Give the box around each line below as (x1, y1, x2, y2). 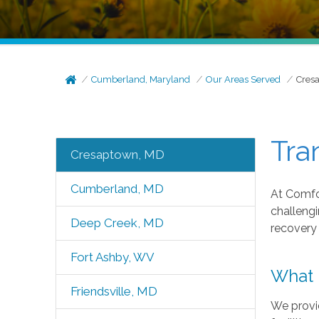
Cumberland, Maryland (91, 74, 191, 85)
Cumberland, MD (70, 182, 164, 196)
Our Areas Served (206, 74, 281, 85)
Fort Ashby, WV (70, 250, 155, 264)
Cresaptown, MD (70, 147, 164, 162)
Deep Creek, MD (70, 216, 164, 230)
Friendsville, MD (70, 284, 157, 298)
